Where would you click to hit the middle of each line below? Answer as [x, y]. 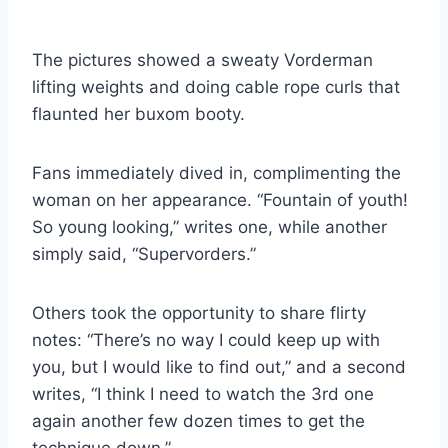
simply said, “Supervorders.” [144, 253]
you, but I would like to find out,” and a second [219, 366]
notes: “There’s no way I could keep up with [206, 339]
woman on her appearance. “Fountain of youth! [220, 199]
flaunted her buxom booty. [138, 113]
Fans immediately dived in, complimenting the [216, 172]
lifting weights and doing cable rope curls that [216, 86]
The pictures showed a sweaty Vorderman [202, 59]
